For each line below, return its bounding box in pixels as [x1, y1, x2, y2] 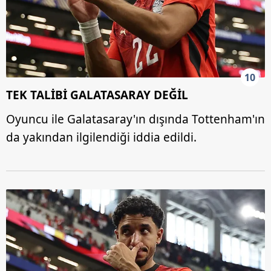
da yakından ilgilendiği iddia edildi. [6, 129, 197, 146]
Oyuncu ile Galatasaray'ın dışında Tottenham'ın [6, 111, 265, 128]
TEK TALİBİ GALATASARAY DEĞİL [6, 87, 188, 103]
